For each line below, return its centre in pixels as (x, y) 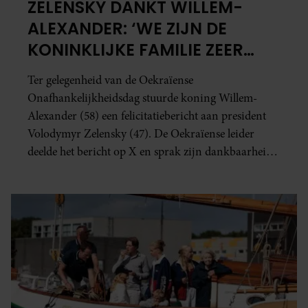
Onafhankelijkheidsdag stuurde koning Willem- (142, 98)
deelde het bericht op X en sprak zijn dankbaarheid (150, 152)
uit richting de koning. (82, 170)
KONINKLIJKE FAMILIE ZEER (135, 50)
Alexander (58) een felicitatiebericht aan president (147, 116)
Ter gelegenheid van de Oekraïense (110, 80)
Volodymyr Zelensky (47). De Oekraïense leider (141, 134)
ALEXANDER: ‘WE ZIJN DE (127, 29)
